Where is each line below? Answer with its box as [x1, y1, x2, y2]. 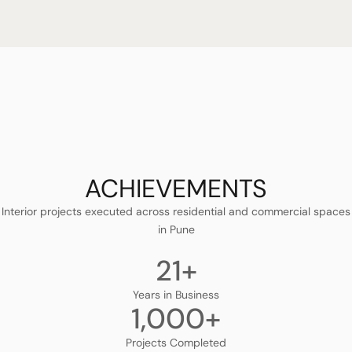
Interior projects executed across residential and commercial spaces [2, 204, 350, 218]
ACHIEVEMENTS [85, 172, 267, 205]
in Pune [157, 222, 195, 236]
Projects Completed [126, 335, 226, 350]
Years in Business [133, 288, 219, 302]
